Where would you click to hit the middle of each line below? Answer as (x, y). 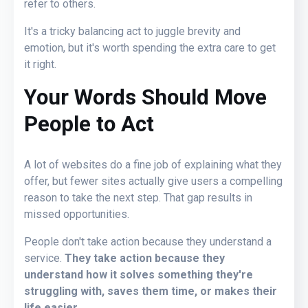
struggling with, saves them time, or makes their (151, 291)
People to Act (89, 124)
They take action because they (145, 258)
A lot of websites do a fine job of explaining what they (153, 164)
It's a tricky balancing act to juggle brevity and (132, 31)
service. (44, 258)
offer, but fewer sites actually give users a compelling (153, 181)
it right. (40, 64)
